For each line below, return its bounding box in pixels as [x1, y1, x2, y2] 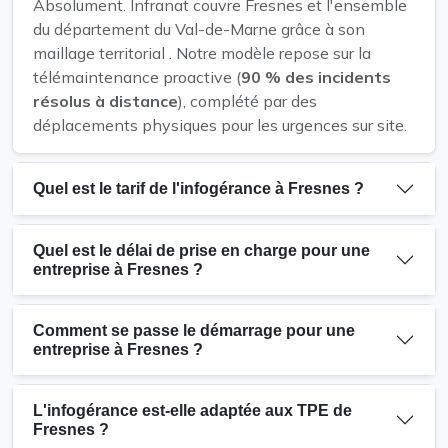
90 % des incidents [241, 66, 391, 87]
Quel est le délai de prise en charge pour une [33, 241, 370, 259]
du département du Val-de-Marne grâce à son [33, 18, 365, 39]
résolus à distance [33, 90, 178, 111]
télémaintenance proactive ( [33, 66, 241, 87]
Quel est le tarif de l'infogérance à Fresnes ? [33, 180, 364, 198]
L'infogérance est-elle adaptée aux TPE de [33, 401, 352, 419]
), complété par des [178, 90, 317, 111]
